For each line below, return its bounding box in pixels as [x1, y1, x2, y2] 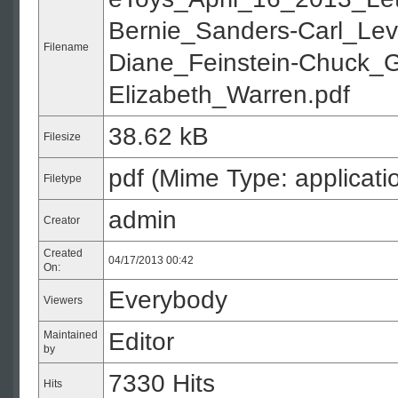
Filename [44, 41, 89, 53]
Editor [108, 328, 174, 355]
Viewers [44, 294, 83, 306]
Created [44, 247, 83, 259]
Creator [44, 214, 80, 227]
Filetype [44, 172, 82, 185]
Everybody [108, 286, 227, 314]
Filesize [44, 131, 81, 143]
